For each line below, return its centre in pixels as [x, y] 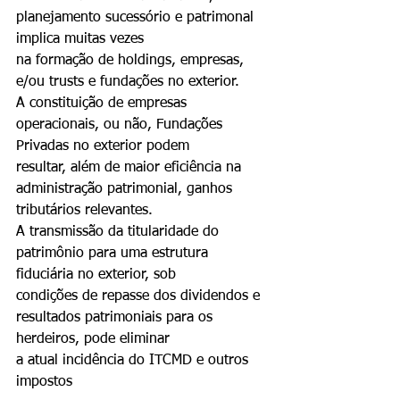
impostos [44, 382]
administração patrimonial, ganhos [126, 189]
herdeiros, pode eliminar [93, 339]
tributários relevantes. [84, 211]
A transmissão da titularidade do [120, 232]
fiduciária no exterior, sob [96, 275]
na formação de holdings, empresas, [132, 61]
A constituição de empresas [104, 104]
